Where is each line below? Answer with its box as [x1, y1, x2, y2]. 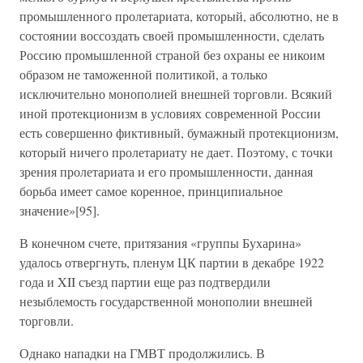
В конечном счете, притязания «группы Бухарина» [19, 234, 301, 251]
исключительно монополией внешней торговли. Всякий [19, 85, 332, 102]
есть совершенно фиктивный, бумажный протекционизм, [19, 124, 339, 141]
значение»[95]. [19, 202, 100, 219]
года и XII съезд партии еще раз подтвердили [19, 273, 271, 290]
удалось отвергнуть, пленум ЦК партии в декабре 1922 [19, 254, 324, 271]
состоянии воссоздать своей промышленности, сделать [19, 27, 324, 44]
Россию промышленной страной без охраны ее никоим [19, 46, 325, 63]
